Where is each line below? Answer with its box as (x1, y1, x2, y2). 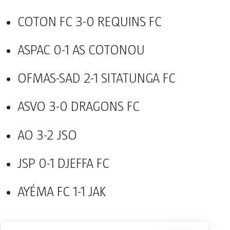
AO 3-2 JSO (17, 128, 77, 143)
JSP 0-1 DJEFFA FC (17, 156, 109, 171)
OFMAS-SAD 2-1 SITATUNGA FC (17, 71, 176, 86)
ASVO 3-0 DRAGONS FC (17, 100, 140, 114)
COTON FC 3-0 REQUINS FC (17, 14, 162, 29)
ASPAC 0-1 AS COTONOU (17, 43, 145, 58)
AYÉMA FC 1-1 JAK (17, 185, 106, 200)
